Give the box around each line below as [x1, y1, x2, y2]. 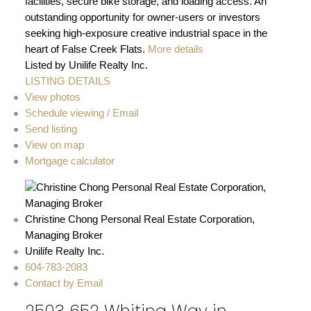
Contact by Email [24, 277, 103, 289]
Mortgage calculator [24, 155, 115, 167]
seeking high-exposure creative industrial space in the [24, 27, 267, 39]
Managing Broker [24, 229, 103, 241]
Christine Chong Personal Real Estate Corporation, [24, 213, 255, 225]
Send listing [24, 123, 77, 135]
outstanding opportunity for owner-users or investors [24, 11, 260, 23]
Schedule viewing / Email [24, 107, 138, 119]
